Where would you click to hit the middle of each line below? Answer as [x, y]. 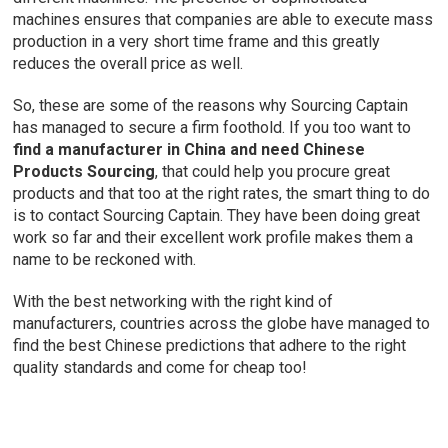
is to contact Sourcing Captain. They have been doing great [217, 216]
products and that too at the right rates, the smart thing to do [222, 194]
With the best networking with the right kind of [173, 302]
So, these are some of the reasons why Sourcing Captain [211, 106]
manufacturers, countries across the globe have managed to [222, 324]
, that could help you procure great [273, 172]
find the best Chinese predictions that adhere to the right [210, 346]
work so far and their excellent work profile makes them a [213, 238]
